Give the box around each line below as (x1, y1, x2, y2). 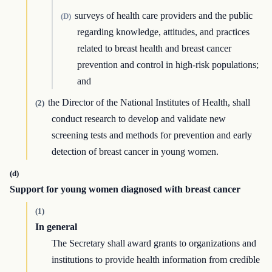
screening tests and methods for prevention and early (52, 130, 253, 141)
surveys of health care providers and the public (74, 10, 253, 21)
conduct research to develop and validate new (52, 114, 226, 124)
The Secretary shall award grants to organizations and (52, 238, 257, 249)
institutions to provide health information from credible (52, 254, 260, 265)
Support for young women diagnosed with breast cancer (10, 184, 240, 195)
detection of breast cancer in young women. (52, 146, 219, 157)
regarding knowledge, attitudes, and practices (77, 27, 250, 38)
